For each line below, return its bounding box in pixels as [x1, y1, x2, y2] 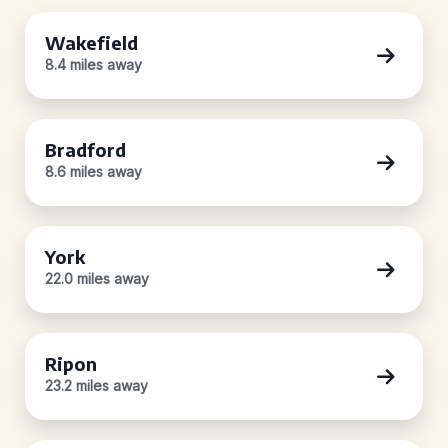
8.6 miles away [45, 163, 142, 180]
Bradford [45, 138, 126, 161]
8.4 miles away [45, 56, 142, 73]
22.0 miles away [45, 270, 149, 287]
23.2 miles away [45, 377, 148, 394]
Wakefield [45, 31, 138, 54]
